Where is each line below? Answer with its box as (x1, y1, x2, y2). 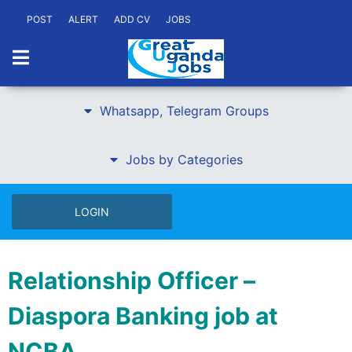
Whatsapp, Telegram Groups (99, 103, 269, 119)
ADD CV (114, 13, 150, 25)
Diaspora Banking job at (8, 302, 278, 330)
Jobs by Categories (125, 152, 243, 167)
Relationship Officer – (8, 266, 255, 295)
